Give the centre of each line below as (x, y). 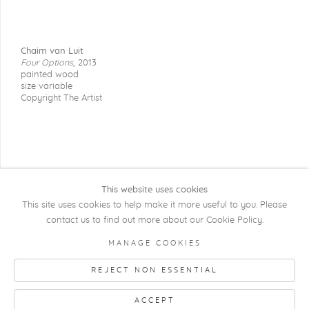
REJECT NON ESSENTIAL (154, 270)
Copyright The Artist (61, 98)
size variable (47, 87)
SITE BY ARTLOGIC (140, 277)
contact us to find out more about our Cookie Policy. (154, 220)
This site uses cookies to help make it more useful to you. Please (154, 205)
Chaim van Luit (52, 51)
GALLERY (42, 257)
